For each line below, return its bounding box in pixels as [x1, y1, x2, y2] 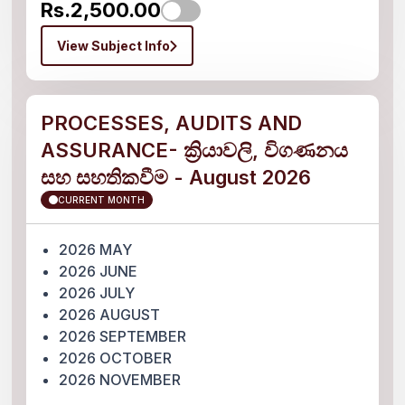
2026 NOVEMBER [59, 371, 182, 389]
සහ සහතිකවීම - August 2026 [41, 165, 312, 189]
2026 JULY [59, 284, 136, 302]
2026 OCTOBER [59, 349, 173, 367]
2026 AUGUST [59, 306, 161, 324]
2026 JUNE [59, 262, 138, 280]
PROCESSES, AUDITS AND [41, 111, 303, 135]
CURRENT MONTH [58, 194, 146, 205]
